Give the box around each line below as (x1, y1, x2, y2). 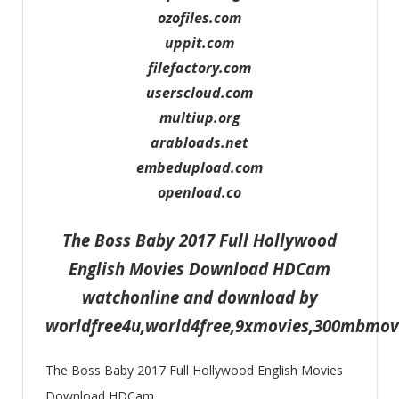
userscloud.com (146, 82, 253, 102)
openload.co (158, 182, 241, 202)
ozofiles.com (158, 7, 241, 28)
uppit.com (165, 32, 234, 53)
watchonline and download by (81, 285, 318, 308)
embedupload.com (136, 157, 263, 177)
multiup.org (159, 107, 240, 127)
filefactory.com (148, 57, 251, 77)
